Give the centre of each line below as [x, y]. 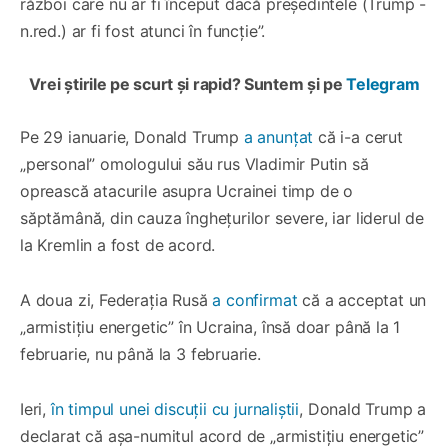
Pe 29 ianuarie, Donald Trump [132, 136]
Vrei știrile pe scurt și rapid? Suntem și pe [187, 83]
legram [392, 83]
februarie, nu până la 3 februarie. [140, 353]
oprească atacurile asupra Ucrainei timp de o [187, 190]
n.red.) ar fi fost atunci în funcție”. [143, 30]
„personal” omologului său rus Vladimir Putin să [194, 163]
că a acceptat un [362, 299]
